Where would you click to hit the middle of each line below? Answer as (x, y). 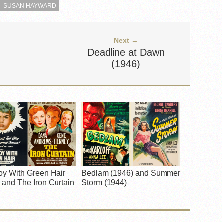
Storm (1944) (104, 183)
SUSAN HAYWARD (30, 6)
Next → (126, 40)
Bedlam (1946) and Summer (131, 173)
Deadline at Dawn (126, 52)
